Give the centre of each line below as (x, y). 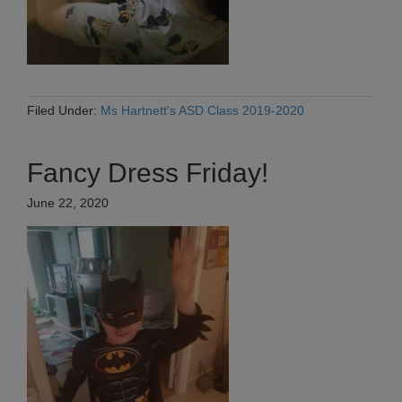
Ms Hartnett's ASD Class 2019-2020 (202, 111)
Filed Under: (64, 111)
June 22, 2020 (68, 203)
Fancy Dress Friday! (148, 173)
